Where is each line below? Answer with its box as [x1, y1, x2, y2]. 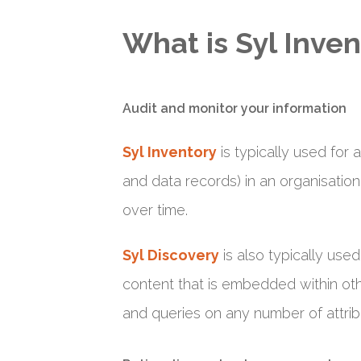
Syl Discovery [122, 247, 219, 263]
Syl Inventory [122, 143, 217, 160]
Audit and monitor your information [122, 101, 346, 116]
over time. [122, 201, 188, 218]
